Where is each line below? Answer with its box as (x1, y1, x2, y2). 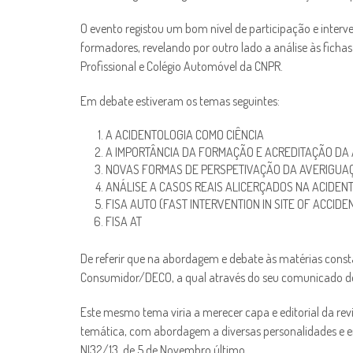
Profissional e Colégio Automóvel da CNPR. (80, 58, 283, 75)
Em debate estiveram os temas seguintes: (80, 93, 280, 110)
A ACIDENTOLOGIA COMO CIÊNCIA (106, 127, 264, 143)
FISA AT (106, 214, 142, 230)
